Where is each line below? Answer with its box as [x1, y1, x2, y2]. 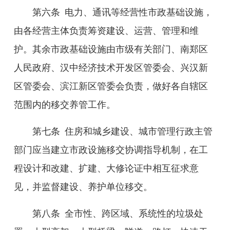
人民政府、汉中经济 [14, 63, 97, 73]
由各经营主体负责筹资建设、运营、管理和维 [14, 26, 199, 36]
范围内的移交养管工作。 [14, 100, 116, 110]
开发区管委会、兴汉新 [116, 63, 208, 73]
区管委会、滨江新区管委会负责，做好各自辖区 [14, 81, 208, 91]
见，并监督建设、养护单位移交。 [14, 182, 152, 192]
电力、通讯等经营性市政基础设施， [65, 7, 213, 17]
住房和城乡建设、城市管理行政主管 [65, 126, 213, 137]
